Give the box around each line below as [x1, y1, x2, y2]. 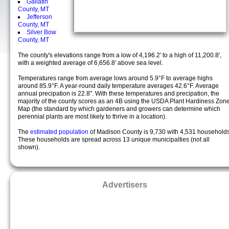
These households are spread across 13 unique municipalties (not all [18, 136, 210, 143]
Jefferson [27, 13, 52, 20]
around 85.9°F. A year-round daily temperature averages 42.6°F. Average [18, 82, 219, 89]
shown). [18, 144, 40, 151]
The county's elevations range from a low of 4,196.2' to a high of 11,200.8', [18, 52, 221, 59]
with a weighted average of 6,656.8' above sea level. [18, 59, 163, 66]
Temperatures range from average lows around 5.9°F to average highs [18, 75, 213, 82]
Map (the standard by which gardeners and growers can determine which [18, 105, 220, 112]
